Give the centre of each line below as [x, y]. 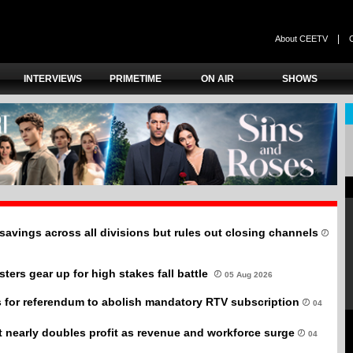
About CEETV [301, 39]
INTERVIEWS [53, 79]
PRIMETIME [135, 79]
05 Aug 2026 [249, 274]
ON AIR [218, 79]
